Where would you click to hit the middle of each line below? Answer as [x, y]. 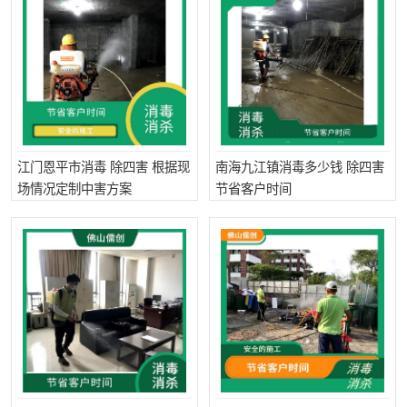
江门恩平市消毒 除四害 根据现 [104, 167]
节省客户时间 [253, 189]
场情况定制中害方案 [74, 189]
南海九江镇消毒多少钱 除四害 [300, 167]
